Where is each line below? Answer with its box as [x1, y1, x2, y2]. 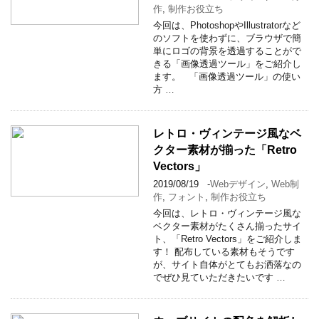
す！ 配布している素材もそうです [153, 246, 295, 257]
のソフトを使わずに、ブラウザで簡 [153, 32, 301, 43]
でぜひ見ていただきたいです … [153, 271, 286, 283]
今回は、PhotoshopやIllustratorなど [153, 19, 300, 31]
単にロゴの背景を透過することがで [153, 45, 301, 56]
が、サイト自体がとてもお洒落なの [153, 258, 301, 270]
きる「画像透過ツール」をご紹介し [153, 58, 301, 69]
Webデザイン [210, 178, 266, 189]
